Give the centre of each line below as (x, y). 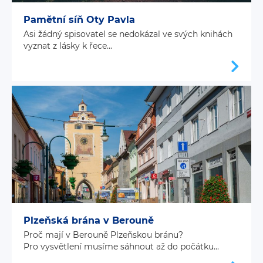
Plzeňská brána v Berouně (89, 221)
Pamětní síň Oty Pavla (79, 20)
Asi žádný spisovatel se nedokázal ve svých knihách (128, 34)
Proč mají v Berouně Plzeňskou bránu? (103, 235)
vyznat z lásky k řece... (68, 46)
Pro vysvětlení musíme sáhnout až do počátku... (121, 247)
